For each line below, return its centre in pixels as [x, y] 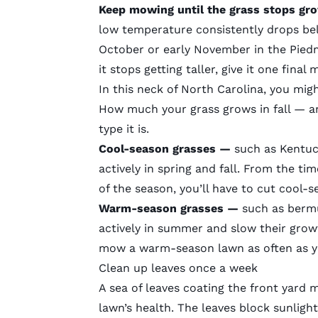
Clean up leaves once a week [178, 268]
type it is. [125, 129]
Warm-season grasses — [170, 209]
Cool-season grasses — [166, 149]
